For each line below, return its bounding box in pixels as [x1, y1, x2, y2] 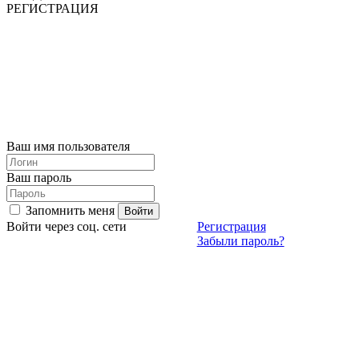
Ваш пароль [6, 170, 71, 184]
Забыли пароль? [196, 233, 284, 248]
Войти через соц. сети [6, 219, 127, 233]
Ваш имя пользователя [6, 139, 130, 153]
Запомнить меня [26, 203, 115, 217]
